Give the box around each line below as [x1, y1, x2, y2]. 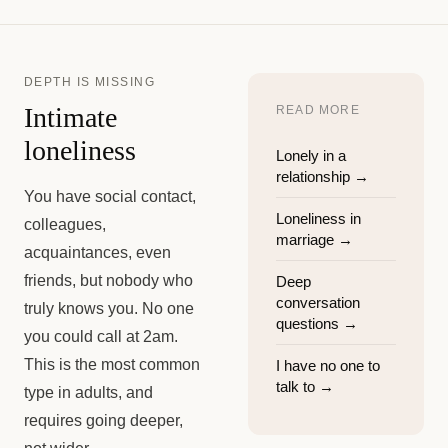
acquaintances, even [24, 244, 171, 261]
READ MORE [276, 103, 360, 117]
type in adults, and [24, 384, 153, 401]
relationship [276, 168, 350, 185]
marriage [276, 231, 334, 248]
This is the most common [24, 356, 200, 373]
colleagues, [24, 216, 106, 233]
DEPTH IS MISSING [24, 75, 156, 89]
